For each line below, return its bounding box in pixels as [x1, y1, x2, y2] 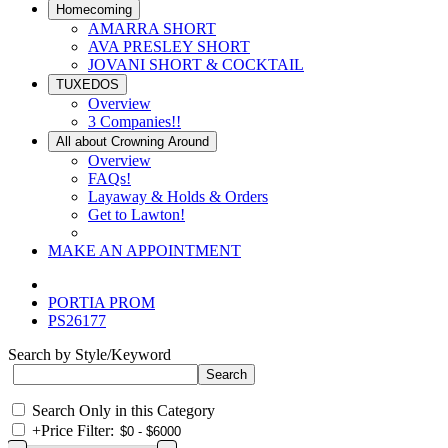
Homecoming [56, 2, 132, 17]
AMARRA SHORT [88, 20, 216, 37]
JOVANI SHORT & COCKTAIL [88, 56, 304, 73]
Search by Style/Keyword [8, 346, 171, 363]
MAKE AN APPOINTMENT [48, 242, 241, 259]
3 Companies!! [88, 113, 181, 130]
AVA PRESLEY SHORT [88, 38, 250, 55]
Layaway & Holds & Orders [88, 188, 268, 205]
